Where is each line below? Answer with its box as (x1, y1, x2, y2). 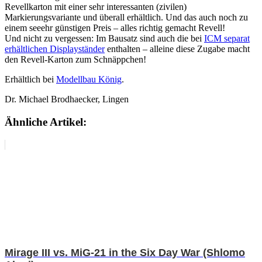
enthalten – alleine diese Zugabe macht (105, 44, 250, 54)
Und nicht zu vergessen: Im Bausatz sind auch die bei (5, 33, 204, 44)
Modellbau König (56, 74, 122, 85)
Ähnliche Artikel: (5, 116, 87, 129)
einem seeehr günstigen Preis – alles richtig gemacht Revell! (5, 23, 225, 33)
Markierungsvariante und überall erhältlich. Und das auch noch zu (5, 12, 248, 23)
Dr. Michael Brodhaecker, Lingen (5, 94, 129, 105)
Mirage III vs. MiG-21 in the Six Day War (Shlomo (5, 246, 245, 258)
